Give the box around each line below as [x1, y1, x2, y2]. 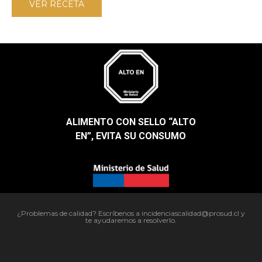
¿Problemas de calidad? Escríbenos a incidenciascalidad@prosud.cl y [17, 208, 245, 218]
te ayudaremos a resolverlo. [85, 215, 177, 225]
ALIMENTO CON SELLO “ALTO [65, 116, 196, 128]
